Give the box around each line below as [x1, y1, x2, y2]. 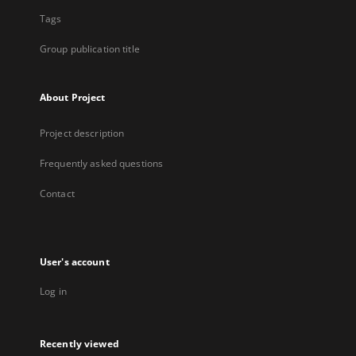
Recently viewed [40, 337, 119, 350]
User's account [40, 255, 110, 269]
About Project [40, 91, 106, 104]
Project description [40, 126, 125, 140]
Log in [40, 284, 67, 298]
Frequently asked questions [40, 157, 164, 170]
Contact [40, 187, 75, 200]
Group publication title [40, 42, 140, 56]
